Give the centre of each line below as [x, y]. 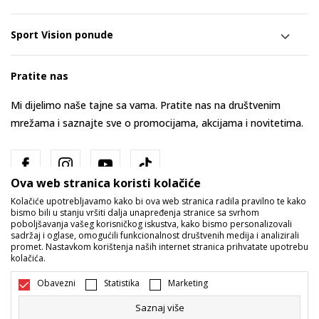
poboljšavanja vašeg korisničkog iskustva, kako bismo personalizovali [151, 224]
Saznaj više [159, 308]
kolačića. [28, 258]
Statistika [122, 283]
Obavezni [56, 283]
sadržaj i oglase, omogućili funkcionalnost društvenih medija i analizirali [155, 235]
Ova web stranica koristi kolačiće [106, 183]
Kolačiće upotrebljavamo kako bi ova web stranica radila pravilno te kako [158, 201]
